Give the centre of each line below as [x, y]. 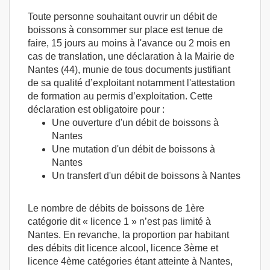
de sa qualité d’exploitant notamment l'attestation [131, 83]
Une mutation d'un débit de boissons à [133, 149]
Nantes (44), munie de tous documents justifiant [129, 70]
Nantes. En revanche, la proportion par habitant [128, 235]
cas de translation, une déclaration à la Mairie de [131, 56]
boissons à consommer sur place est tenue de [125, 30]
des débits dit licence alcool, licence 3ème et [123, 248]
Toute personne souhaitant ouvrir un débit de [123, 17]
